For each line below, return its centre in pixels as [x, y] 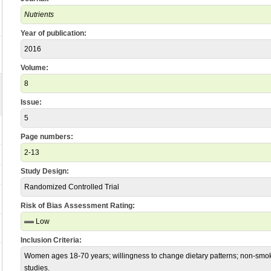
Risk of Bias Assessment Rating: [78, 206]
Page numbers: [47, 137]
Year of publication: [54, 33]
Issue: [31, 102]
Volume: [34, 68]
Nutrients [39, 15]
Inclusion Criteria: [51, 240]
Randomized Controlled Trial [72, 187]
